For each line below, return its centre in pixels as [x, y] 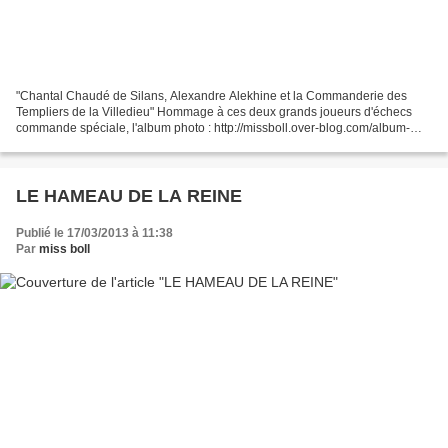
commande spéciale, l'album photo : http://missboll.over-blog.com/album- [213, 127]
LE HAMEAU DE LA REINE [129, 195]
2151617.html [53, 143]
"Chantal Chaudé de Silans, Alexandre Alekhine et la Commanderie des [211, 95]
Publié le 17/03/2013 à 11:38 [94, 232]
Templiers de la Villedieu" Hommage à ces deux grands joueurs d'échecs [214, 111]
